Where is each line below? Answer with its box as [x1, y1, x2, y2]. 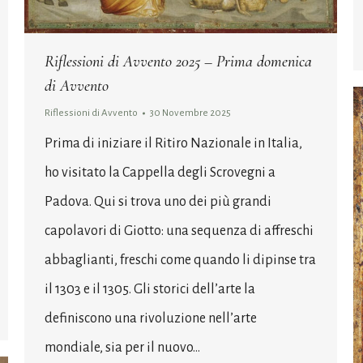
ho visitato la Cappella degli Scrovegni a [45, 164, 275, 180]
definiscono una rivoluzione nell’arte [45, 310, 257, 326]
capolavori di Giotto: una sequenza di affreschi [45, 223, 314, 238]
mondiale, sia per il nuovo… [45, 340, 200, 355]
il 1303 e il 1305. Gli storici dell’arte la [45, 281, 255, 297]
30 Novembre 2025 [150, 107, 231, 118]
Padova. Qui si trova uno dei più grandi [45, 194, 271, 209]
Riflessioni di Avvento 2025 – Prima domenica [45, 51, 312, 71]
